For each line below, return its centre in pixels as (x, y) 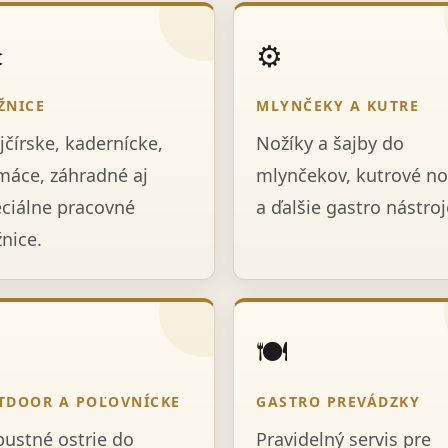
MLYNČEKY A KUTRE (337, 105)
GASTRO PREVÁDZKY (338, 401)
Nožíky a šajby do (330, 143)
